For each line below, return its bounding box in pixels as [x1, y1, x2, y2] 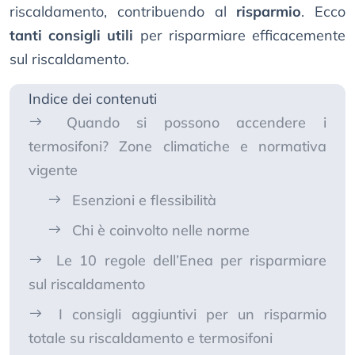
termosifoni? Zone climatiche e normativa [29, 137, 326, 156]
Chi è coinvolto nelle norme [72, 221, 250, 240]
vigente [29, 161, 78, 180]
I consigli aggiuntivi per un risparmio [59, 305, 327, 324]
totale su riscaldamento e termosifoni [29, 329, 273, 348]
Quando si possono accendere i [66, 113, 327, 132]
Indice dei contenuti [29, 90, 157, 109]
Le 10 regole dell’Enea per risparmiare [56, 251, 327, 270]
